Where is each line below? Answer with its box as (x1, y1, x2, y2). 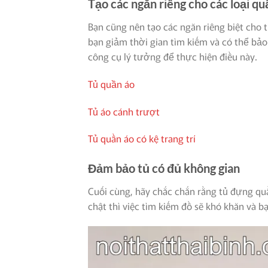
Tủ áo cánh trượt (88, 103, 160, 118)
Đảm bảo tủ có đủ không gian (88, 161, 240, 176)
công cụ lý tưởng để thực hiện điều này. (88, 48, 257, 63)
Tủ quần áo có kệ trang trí (88, 131, 196, 146)
